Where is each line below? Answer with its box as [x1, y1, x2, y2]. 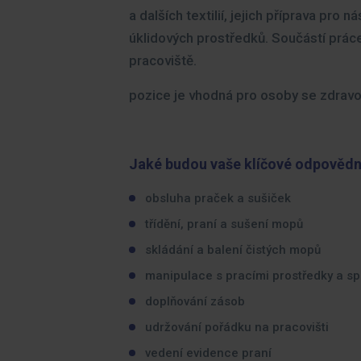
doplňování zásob [145, 294, 245, 309]
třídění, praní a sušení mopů [145, 217, 303, 231]
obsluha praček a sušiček [145, 191, 291, 205]
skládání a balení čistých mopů [145, 243, 321, 257]
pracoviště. [129, 52, 197, 68]
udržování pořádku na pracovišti [145, 320, 329, 334]
